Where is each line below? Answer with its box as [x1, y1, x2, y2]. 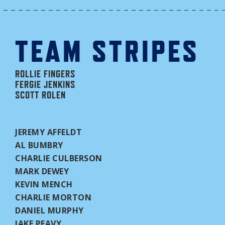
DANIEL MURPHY [15, 205, 84, 216]
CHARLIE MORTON [15, 192, 91, 203]
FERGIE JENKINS [15, 79, 75, 90]
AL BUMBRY [15, 140, 63, 151]
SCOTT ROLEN [15, 89, 66, 100]
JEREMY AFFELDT [15, 127, 82, 138]
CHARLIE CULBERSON [15, 153, 102, 164]
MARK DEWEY [15, 166, 69, 177]
